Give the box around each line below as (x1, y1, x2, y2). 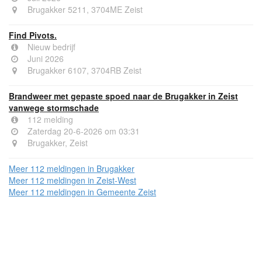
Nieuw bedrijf (25, 40, 75, 53)
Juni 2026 (25, 52, 64, 64)
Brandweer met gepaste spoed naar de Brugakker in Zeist (9, 89, 238, 102)
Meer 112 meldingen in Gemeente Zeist (9, 185, 156, 198)
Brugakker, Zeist (25, 136, 88, 149)
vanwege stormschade (9, 101, 99, 113)
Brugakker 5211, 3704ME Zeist (25, 3, 143, 15)
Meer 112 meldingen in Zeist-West (9, 174, 136, 186)
